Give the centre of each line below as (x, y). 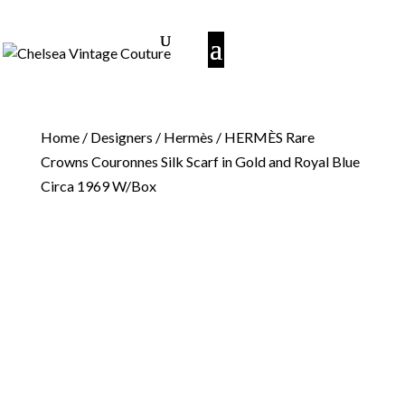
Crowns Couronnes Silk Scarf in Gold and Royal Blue (200, 161)
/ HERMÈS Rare (264, 137)
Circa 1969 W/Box (98, 186)
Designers (121, 137)
